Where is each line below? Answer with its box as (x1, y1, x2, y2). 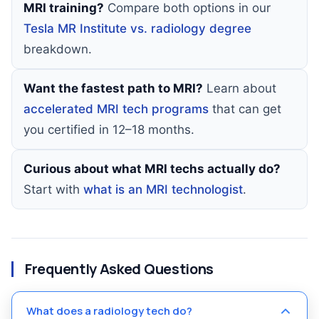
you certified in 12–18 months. (23, 122, 194, 137)
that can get (209, 102, 281, 116)
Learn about (203, 81, 276, 95)
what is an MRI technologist (83, 182, 243, 197)
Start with (23, 182, 83, 197)
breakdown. (23, 42, 92, 56)
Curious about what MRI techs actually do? (23, 162, 281, 176)
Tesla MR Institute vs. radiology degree (23, 21, 251, 36)
